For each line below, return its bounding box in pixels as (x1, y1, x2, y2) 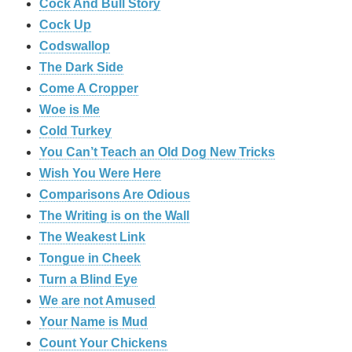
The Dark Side (39, 60, 123, 74)
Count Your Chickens (39, 335, 167, 350)
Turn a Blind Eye (39, 272, 137, 286)
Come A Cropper (39, 81, 138, 95)
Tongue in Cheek (39, 251, 141, 265)
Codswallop (39, 38, 110, 53)
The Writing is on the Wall (39, 208, 189, 222)
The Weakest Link (39, 229, 145, 244)
